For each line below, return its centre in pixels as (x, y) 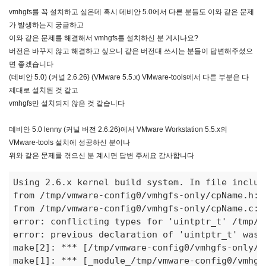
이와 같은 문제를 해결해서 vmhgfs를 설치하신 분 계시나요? (104, 38)
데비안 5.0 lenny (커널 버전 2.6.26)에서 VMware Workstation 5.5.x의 (118, 129)
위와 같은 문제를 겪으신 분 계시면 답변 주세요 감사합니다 (102, 155)
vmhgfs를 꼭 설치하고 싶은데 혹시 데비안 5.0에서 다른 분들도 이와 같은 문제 (132, 12)
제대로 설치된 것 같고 (44, 90)
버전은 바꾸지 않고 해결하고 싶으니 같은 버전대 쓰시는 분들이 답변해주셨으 (131, 51)
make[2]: (37, 248)
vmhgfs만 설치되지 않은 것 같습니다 (67, 103)
